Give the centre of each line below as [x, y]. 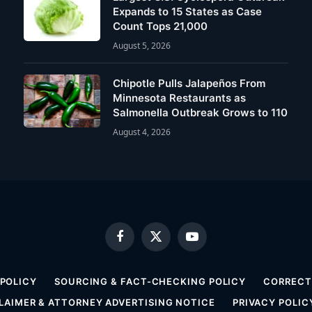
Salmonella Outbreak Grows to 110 [200, 112]
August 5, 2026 [142, 45]
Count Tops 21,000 [160, 26]
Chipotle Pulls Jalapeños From [189, 83]
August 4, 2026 [142, 132]
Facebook [140, 242]
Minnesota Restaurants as [179, 97]
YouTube [210, 242]
